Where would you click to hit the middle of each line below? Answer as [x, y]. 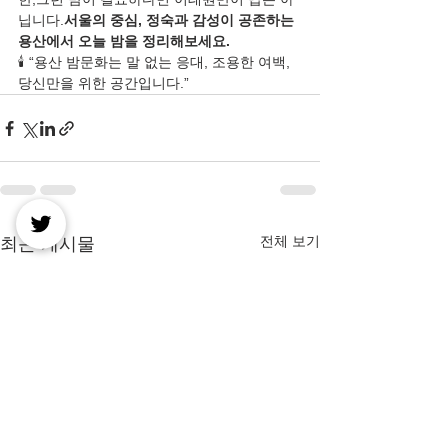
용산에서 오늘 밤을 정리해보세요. [124, 41]
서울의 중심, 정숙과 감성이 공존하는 [181, 20]
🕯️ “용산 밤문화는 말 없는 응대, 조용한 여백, [156, 62]
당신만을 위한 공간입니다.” [103, 83]
